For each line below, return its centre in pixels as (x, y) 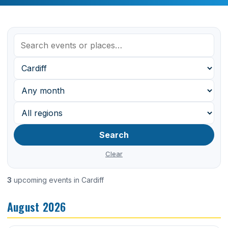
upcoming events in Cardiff (58, 180)
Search (114, 135)
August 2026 (37, 207)
